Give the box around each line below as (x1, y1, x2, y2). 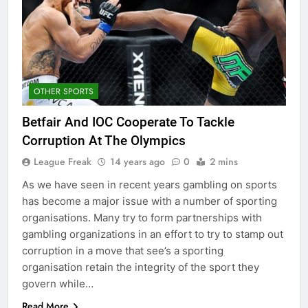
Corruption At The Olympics (22, 132, 186, 148)
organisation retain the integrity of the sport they (22, 260, 259, 274)
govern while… (22, 276, 93, 290)
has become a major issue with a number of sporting (22, 194, 277, 208)
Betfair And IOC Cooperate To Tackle (22, 113, 234, 130)
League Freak (34, 154, 91, 168)
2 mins (210, 154, 238, 168)
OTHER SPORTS (34, 85, 93, 98)
